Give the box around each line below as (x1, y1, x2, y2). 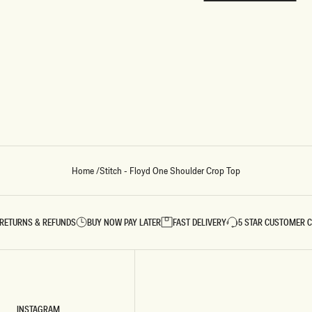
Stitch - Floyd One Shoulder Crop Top (100, 164, 240, 177)
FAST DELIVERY (173, 216, 227, 228)
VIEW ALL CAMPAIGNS (116, 73, 196, 86)
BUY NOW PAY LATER (87, 216, 162, 228)
